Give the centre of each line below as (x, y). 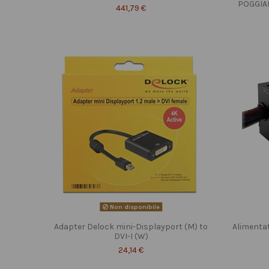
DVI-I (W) (131, 236)
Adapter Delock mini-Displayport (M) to (131, 226)
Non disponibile (134, 207)
